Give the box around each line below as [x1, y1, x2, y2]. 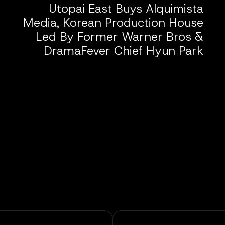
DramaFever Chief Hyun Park [44, 42, 204, 59]
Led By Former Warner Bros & [36, 28, 204, 45]
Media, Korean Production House [23, 14, 204, 31]
